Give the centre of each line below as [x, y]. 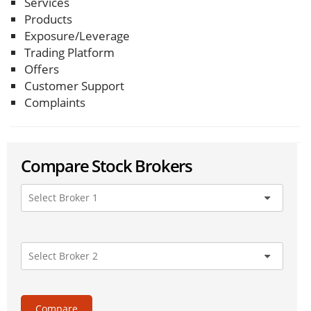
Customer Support [74, 85]
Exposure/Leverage [77, 35]
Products [48, 19]
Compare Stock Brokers [107, 166]
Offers [42, 69]
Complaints [55, 102]
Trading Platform [69, 52]
